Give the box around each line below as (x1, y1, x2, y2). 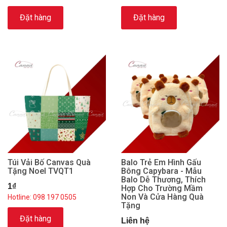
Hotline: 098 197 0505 (8, 193, 77, 201)
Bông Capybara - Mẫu (121, 166, 202, 176)
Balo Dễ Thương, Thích (121, 174, 206, 184)
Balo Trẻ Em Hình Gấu (121, 157, 201, 167)
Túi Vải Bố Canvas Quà (8, 157, 91, 167)
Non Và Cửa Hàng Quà (121, 192, 204, 202)
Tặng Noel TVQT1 (8, 166, 73, 176)
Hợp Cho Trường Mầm (121, 183, 203, 193)
